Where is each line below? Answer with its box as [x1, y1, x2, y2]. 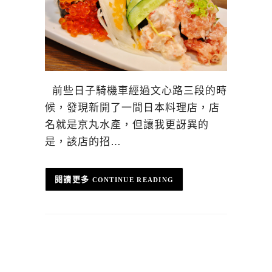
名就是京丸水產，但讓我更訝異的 [45, 118, 209, 131]
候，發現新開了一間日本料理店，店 [45, 101, 220, 114]
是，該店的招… [45, 135, 121, 148]
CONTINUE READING [92, 175, 174, 183]
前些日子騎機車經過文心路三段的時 [45, 84, 227, 97]
